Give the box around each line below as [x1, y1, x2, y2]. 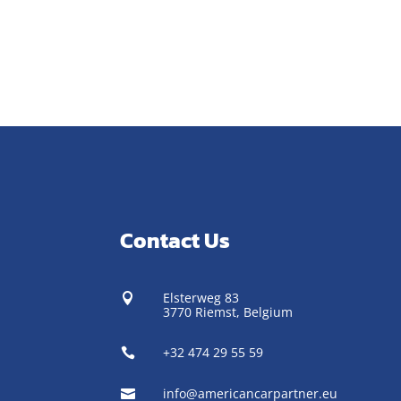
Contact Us [120, 225, 231, 257]
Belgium [243, 303, 293, 320]
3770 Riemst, [162, 303, 243, 320]
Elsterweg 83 [162, 288, 239, 306]
